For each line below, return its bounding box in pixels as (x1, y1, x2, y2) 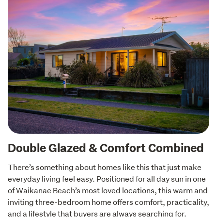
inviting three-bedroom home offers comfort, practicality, (8, 196, 209, 207)
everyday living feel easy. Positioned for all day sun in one (8, 173, 206, 184)
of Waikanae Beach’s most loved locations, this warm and (8, 185, 208, 195)
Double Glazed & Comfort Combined (8, 139, 204, 155)
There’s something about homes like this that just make (8, 161, 201, 172)
